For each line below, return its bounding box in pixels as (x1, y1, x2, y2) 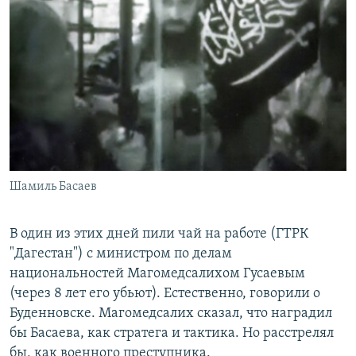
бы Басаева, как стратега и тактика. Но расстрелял (10, 326, 334, 342)
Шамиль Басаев (10, 180, 97, 194)
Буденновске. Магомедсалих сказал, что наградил (10, 306, 332, 322)
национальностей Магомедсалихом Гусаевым (10, 266, 305, 282)
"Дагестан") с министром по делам (10, 246, 232, 262)
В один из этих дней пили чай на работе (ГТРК (10, 226, 308, 242)
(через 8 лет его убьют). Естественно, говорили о (10, 286, 320, 302)
